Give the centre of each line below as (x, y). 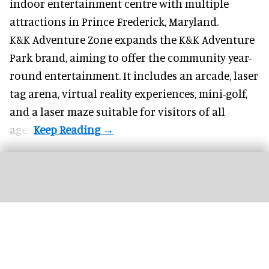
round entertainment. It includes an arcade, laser (134, 75)
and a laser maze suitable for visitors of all (117, 111)
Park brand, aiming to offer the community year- (131, 57)
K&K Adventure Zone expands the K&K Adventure (132, 39)
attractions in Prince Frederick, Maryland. (114, 21)
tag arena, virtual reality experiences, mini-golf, (128, 93)
